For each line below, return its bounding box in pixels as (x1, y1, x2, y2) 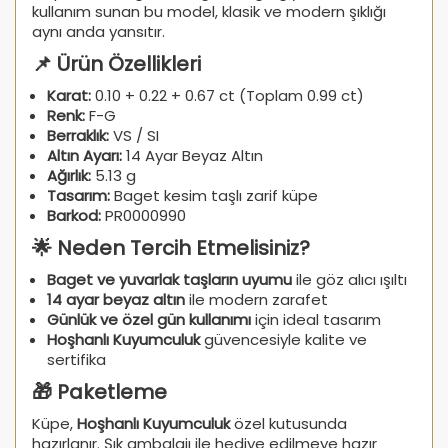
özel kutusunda (230, 412, 347, 434)
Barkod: (47, 204, 101, 226)
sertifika (47, 348, 106, 370)
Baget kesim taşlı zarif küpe (110, 184, 318, 206)
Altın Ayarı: (47, 144, 122, 166)
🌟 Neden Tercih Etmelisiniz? (32, 233, 310, 262)
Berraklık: (47, 124, 109, 146)
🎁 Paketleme (32, 377, 167, 406)
